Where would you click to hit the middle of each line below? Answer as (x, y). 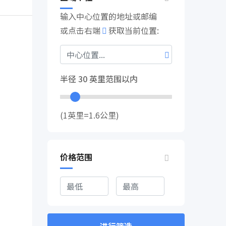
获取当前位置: (133, 30)
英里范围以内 (112, 79)
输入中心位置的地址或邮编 (108, 16)
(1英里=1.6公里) (89, 115)
